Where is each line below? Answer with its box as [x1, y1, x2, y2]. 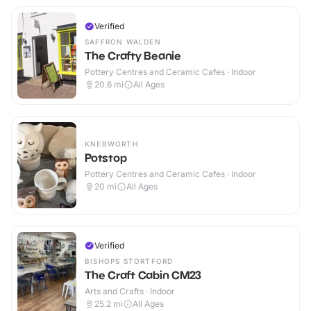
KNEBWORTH [85, 140, 138, 149]
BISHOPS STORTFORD [85, 257, 174, 266]
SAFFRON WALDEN [85, 37, 161, 47]
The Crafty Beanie [85, 49, 181, 63]
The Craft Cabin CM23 [85, 268, 201, 283]
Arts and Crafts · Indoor [85, 286, 175, 297]
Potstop [85, 151, 127, 165]
